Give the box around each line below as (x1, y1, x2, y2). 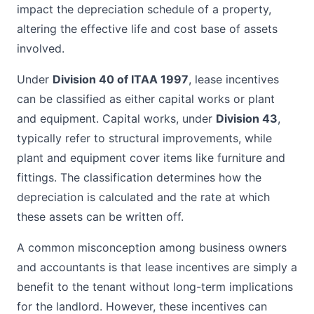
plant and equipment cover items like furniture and (17, 151, 285, 165)
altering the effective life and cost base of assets (17, 22, 278, 36)
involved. (17, 41, 64, 55)
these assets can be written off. (17, 210, 184, 224)
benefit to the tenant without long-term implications (17, 280, 293, 294)
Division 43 (216, 111, 278, 125)
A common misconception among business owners (17, 240, 287, 254)
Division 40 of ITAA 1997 (53, 72, 189, 86)
